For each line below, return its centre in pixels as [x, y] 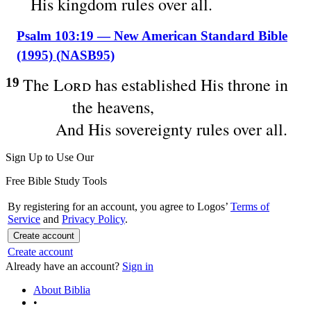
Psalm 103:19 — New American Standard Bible [152, 36]
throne [249, 85]
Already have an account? [62, 266]
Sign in [138, 266]
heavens [124, 107]
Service [24, 219]
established [159, 85]
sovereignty [154, 129]
